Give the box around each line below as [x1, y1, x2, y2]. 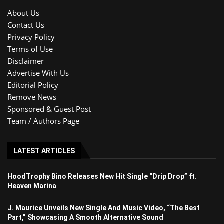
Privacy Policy [7, 31, 55, 42]
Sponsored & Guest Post [7, 103, 91, 114]
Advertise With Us [7, 67, 69, 78]
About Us [7, 7, 39, 18]
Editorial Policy [7, 79, 58, 90]
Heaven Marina [7, 181, 58, 190]
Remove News [7, 91, 56, 102]
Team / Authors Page [7, 115, 79, 126]
